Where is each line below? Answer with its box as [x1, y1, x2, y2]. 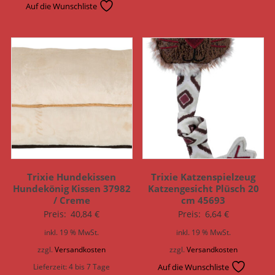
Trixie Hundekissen [27, 170, 117, 183]
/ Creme [53, 193, 90, 206]
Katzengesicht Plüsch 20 [147, 182, 259, 195]
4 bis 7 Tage [69, 261, 110, 271]
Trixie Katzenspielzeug [151, 170, 256, 183]
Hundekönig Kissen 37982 [12, 182, 131, 195]
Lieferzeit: [33, 261, 69, 271]
